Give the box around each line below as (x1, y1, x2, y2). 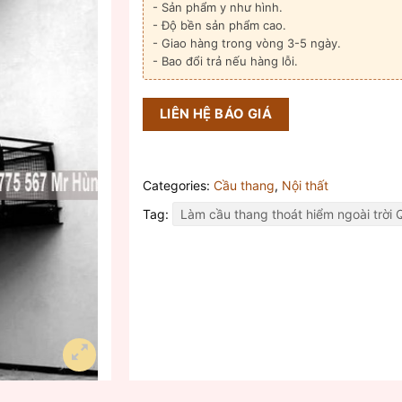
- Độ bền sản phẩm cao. (153, 18, 286, 33)
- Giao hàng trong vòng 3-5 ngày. (153, 36, 341, 51)
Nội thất (282, 177, 328, 193)
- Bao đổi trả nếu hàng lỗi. (153, 54, 298, 69)
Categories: (143, 177, 214, 193)
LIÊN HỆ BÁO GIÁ (159, 106, 273, 123)
